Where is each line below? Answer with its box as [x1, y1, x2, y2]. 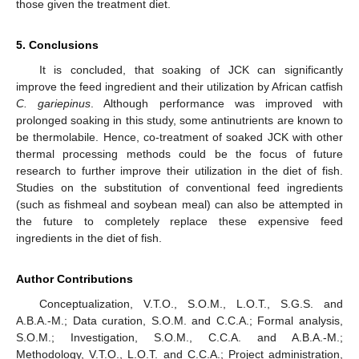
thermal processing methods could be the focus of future [16, 147, 343, 160]
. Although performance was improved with [91, 96, 344, 110]
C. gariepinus [16, 96, 91, 110]
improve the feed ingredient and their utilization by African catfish [16, 79, 343, 93]
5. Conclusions [16, 38, 99, 51]
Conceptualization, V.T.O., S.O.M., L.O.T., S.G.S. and [38, 296, 343, 310]
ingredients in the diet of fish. [16, 231, 162, 244]
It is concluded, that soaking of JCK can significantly [38, 63, 343, 76]
